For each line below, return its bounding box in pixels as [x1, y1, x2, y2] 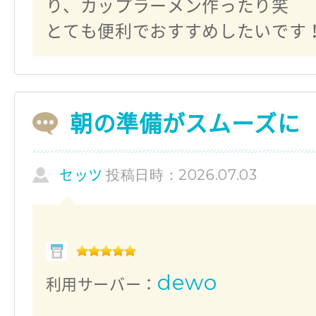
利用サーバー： [45, 276, 158, 293]
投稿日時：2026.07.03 [105, 166, 257, 183]
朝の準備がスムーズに [70, 111, 300, 135]
